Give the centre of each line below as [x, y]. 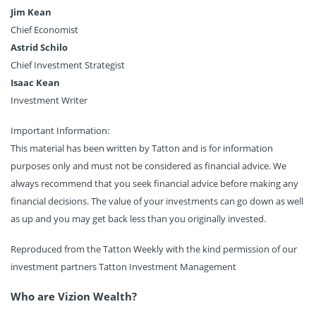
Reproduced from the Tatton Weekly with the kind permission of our [154, 249]
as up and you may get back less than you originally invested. [138, 218]
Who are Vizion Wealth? [74, 296]
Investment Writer [49, 100]
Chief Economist [44, 29]
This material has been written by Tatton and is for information [142, 148]
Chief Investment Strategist [68, 65]
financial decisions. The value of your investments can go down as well [157, 201]
